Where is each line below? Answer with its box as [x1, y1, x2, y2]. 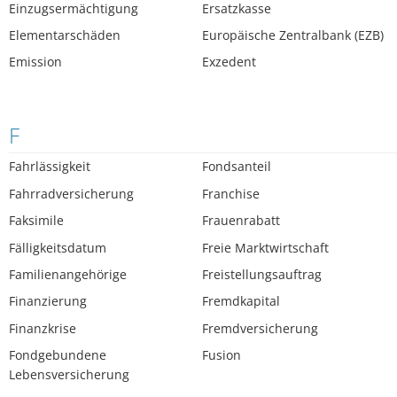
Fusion [202, 346, 242, 364]
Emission [9, 53, 62, 71]
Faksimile [9, 212, 64, 230]
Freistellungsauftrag [202, 266, 323, 284]
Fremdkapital [202, 292, 281, 310]
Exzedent [202, 53, 257, 71]
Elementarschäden [9, 27, 121, 44]
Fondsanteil [202, 158, 272, 175]
